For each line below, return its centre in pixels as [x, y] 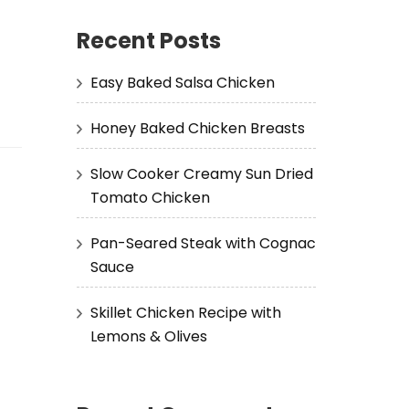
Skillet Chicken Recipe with [185, 312]
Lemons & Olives [148, 336]
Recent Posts [148, 41]
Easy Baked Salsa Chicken [182, 82]
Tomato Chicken [150, 197]
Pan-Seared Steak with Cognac [203, 243]
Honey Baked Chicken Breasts [197, 128]
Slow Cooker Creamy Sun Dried [201, 173]
